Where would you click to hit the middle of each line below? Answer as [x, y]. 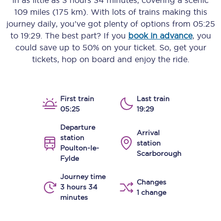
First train [77, 99]
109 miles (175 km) [50, 12]
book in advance [160, 36]
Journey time [83, 177]
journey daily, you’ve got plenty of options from [99, 24]
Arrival [148, 132]
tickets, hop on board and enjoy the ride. [110, 59]
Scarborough [159, 153]
